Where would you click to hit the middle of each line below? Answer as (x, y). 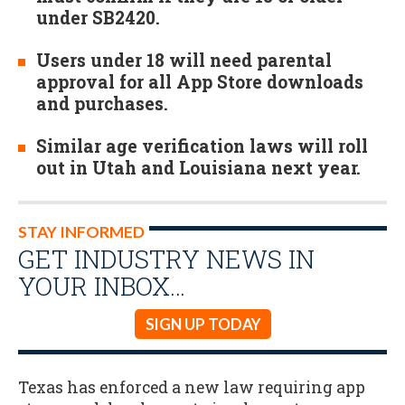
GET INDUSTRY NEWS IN (166, 259)
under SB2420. (98, 18)
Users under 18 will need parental (184, 61)
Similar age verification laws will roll (202, 146)
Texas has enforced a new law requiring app (192, 387)
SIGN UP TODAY (202, 325)
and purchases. (102, 104)
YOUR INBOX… (102, 286)
